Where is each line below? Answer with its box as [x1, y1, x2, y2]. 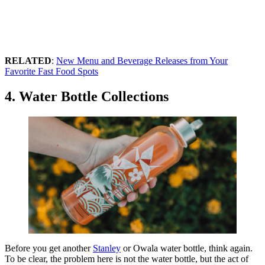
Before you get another [5, 243, 93, 253]
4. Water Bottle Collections [5, 89, 169, 104]
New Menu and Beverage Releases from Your [56, 56, 228, 66]
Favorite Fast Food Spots [5, 66, 98, 77]
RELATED [5, 56, 51, 66]
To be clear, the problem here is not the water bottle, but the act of [5, 253, 248, 264]
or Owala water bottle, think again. [121, 243, 253, 253]
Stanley [93, 243, 121, 253]
